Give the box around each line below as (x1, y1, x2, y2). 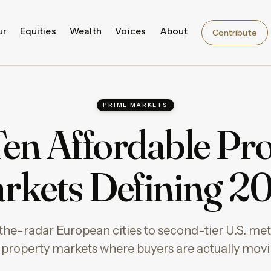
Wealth (70, 25, 102, 38)
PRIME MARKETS (103, 101, 168, 108)
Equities (20, 25, 56, 38)
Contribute (212, 27, 257, 38)
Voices (115, 25, 146, 38)
